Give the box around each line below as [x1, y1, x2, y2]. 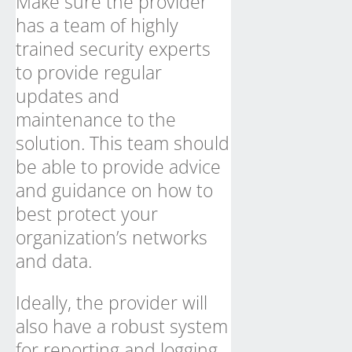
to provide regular [16, 60, 162, 85]
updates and [16, 83, 119, 108]
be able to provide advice [16, 154, 221, 179]
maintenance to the [16, 107, 176, 132]
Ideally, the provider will [16, 290, 207, 315]
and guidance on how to [16, 178, 213, 203]
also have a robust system [16, 313, 228, 339]
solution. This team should [16, 130, 229, 156]
